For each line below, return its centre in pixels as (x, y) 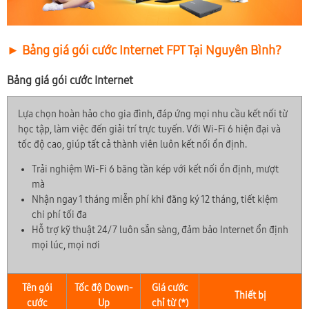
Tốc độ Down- (103, 288)
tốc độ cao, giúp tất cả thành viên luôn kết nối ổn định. (132, 145)
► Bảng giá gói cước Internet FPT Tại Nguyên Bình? (144, 51)
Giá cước (170, 288)
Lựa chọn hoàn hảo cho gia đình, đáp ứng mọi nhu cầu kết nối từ (153, 114)
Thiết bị (250, 296)
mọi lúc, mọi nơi (66, 246)
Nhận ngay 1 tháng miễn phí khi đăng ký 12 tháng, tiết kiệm (155, 200)
